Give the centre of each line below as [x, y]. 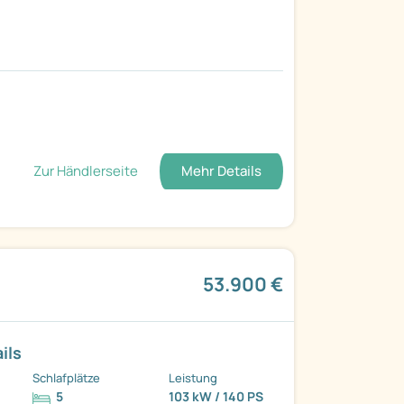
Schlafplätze [67, 378]
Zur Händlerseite [85, 171]
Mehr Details [221, 171]
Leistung [193, 378]
